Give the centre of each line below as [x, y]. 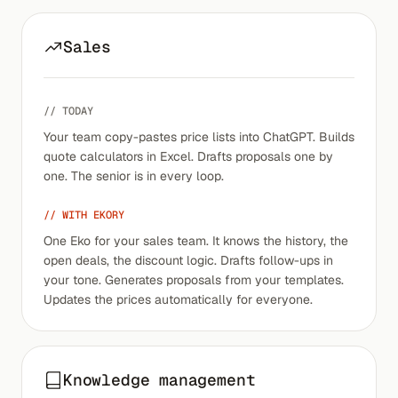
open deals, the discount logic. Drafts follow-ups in [188, 260]
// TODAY [68, 111]
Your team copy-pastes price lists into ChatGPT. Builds [199, 137]
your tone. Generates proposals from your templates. [194, 280]
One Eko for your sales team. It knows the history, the [196, 241]
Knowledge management [159, 380]
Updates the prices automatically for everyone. [178, 299]
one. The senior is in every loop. [134, 176]
